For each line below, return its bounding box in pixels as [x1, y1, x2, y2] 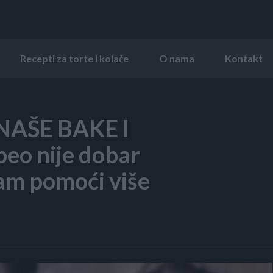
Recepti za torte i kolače [20, 52, 129, 64]
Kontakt [225, 52, 263, 64]
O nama [159, 52, 194, 64]
